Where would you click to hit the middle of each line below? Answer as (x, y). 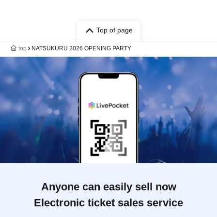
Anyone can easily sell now (108, 187)
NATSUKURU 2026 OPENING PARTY (81, 48)
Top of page (114, 30)
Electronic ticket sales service (108, 203)
